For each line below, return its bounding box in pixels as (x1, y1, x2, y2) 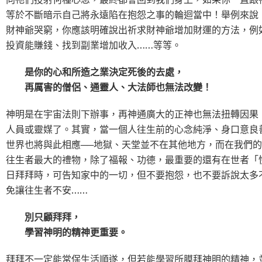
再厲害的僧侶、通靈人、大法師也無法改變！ (6, 80, 212, 94)
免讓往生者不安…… (6, 183, 88, 196)
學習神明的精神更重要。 (6, 225, 127, 239)
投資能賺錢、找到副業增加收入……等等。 (6, 38, 181, 51)
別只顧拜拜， (6, 210, 81, 223)
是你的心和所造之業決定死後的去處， (6, 65, 184, 78)
